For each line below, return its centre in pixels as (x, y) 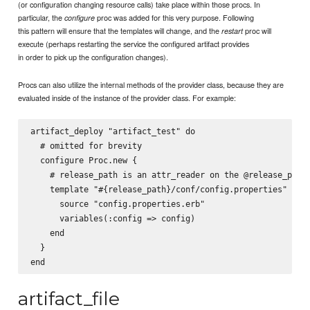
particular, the (42, 17)
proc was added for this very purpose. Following (175, 17)
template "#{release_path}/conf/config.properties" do (166, 189)
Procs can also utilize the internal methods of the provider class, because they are (151, 84)
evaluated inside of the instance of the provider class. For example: (127, 97)
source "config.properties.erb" (117, 203)
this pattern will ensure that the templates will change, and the (120, 30)
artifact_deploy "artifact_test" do (112, 131)
